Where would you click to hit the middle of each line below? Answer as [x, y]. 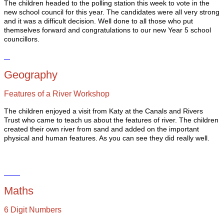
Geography [31, 74]
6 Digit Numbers [33, 209]
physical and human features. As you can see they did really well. [108, 138]
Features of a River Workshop [57, 93]
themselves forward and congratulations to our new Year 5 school [107, 30]
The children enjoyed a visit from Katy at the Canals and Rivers [103, 111]
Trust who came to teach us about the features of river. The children [111, 120]
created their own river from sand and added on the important [101, 129]
